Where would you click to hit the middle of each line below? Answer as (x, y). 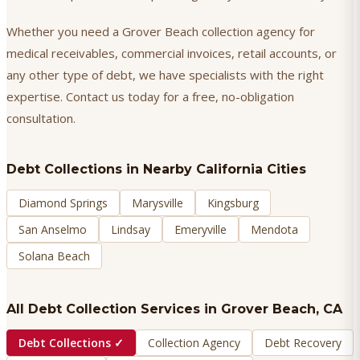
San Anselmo (53, 230)
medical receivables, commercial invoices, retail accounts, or (172, 53)
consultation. (41, 119)
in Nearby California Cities (214, 170)
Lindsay (131, 230)
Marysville (157, 203)
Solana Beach (54, 256)
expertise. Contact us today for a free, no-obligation (150, 97)
